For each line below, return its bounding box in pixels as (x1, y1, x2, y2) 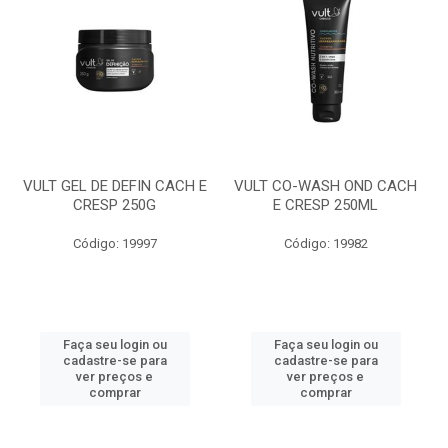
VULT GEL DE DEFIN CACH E (22, 177, 207, 195)
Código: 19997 (72, 236, 157, 251)
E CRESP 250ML (273, 196, 378, 214)
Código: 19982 (283, 236, 368, 251)
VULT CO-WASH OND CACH (234, 177, 417, 195)
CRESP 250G (73, 196, 156, 214)
